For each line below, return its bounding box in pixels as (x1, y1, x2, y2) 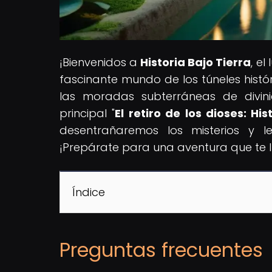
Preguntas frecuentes (59, 236, 263, 263)
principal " (59, 105, 115, 121)
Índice (72, 184, 105, 200)
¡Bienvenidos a (59, 54, 141, 70)
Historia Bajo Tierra (140, 54, 251, 70)
